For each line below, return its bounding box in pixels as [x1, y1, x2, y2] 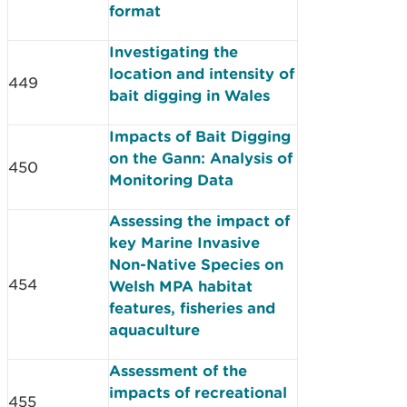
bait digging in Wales [109, 86, 270, 104]
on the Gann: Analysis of [109, 149, 293, 166]
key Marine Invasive [109, 233, 260, 251]
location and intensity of [109, 65, 294, 82]
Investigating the [109, 43, 238, 60]
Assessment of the [109, 362, 247, 379]
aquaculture [109, 321, 200, 338]
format [109, 2, 161, 19]
